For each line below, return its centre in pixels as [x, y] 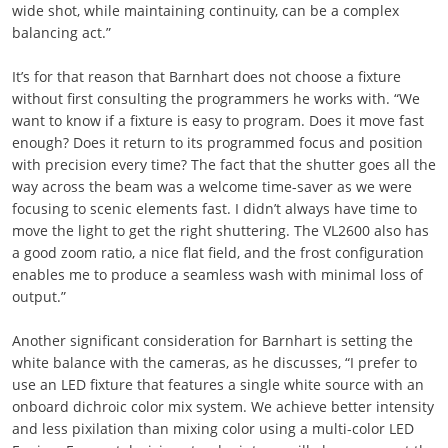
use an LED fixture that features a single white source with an [217, 384]
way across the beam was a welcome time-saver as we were [211, 186]
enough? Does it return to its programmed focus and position [217, 142]
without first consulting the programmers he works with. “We [215, 98]
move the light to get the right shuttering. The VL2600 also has [220, 230]
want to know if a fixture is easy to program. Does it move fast [217, 120]
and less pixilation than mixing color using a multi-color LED [212, 428]
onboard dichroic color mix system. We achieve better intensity [222, 406]
